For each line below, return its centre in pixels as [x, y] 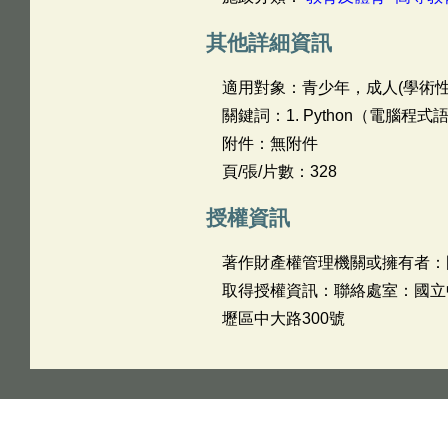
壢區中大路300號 [283, 318]
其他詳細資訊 [268, 42]
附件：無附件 [269, 143]
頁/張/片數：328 [279, 171]
